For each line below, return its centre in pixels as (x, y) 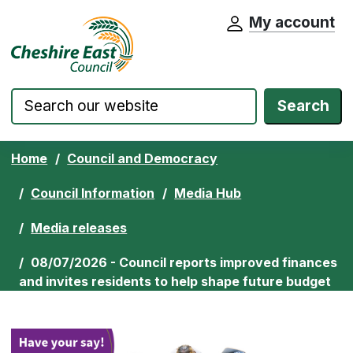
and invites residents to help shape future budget (175, 281)
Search (303, 106)
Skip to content (73, 28)
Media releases (79, 227)
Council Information (93, 193)
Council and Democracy (143, 158)
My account (292, 22)
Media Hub (208, 193)
